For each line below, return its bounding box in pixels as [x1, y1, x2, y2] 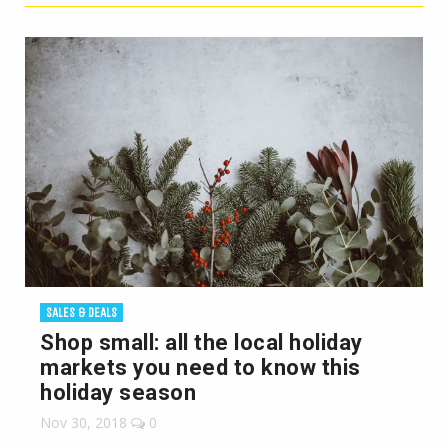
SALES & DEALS [46, 305, 117, 320]
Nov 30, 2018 [40, 413, 127, 432]
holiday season [40, 380, 196, 405]
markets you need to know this [40, 355, 361, 380]
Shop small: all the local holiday [40, 330, 363, 355]
